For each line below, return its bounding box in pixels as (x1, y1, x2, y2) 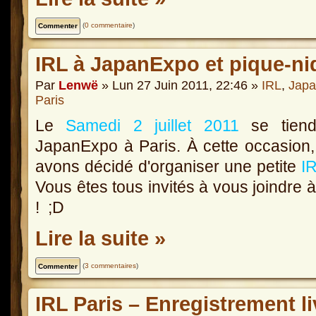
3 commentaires (85, 261, 136, 269)
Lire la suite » (35, 227, 166, 250)
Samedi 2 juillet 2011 (66, 116, 239, 135)
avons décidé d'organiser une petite (35, 157, 302, 176)
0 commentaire (85, 21, 133, 30)
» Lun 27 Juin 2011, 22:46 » (98, 78, 262, 92)
